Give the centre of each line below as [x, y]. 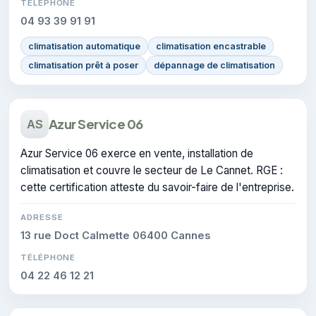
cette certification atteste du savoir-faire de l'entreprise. [157, 187]
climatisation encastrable [211, 46]
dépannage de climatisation [214, 65]
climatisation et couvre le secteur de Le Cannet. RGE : [152, 170]
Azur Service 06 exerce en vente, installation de [137, 153]
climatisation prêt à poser [83, 65]
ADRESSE [42, 217]
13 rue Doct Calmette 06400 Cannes [115, 235]
